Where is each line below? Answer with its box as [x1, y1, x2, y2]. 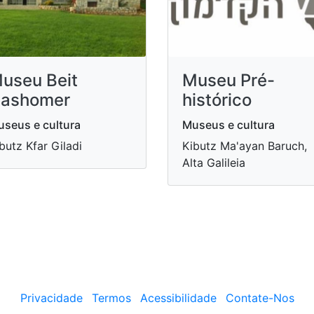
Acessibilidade [139, 291, 217, 305]
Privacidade [20, 291, 83, 305]
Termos [91, 291, 131, 305]
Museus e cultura [182, 118, 275, 132]
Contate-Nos [225, 291, 294, 305]
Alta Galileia [182, 156, 245, 170]
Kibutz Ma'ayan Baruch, [182, 139, 307, 153]
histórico [182, 90, 252, 110]
